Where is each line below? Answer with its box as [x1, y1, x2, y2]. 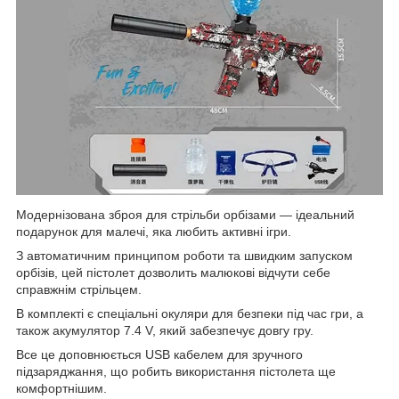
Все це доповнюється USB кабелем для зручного [16, 347, 303, 362]
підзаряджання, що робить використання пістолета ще [16, 364, 336, 379]
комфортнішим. [16, 381, 110, 396]
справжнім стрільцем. [16, 282, 142, 297]
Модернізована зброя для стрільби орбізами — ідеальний [16, 208, 354, 223]
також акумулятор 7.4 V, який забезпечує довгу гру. [16, 323, 313, 338]
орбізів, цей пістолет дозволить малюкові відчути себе [16, 265, 330, 281]
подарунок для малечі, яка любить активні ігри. [16, 224, 291, 240]
